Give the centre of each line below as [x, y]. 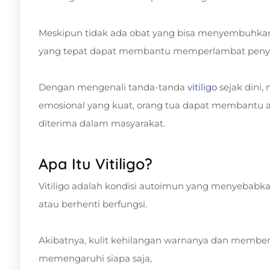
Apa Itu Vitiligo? [96, 163]
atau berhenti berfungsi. [93, 204]
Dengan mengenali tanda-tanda [113, 87]
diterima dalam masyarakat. [102, 123]
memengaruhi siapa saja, [95, 258]
